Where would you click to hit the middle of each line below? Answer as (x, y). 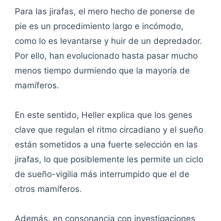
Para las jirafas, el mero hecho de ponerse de (105, 12)
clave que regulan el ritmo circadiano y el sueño (109, 130)
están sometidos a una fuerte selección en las (106, 145)
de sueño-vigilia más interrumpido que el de (102, 174)
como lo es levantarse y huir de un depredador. (109, 41)
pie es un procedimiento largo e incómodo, (99, 26)
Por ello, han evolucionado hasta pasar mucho (106, 56)
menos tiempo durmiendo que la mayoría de (102, 71)
